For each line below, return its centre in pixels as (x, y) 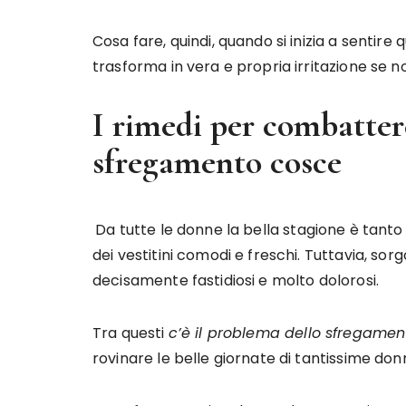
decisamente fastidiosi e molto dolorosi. (236, 280)
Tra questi (130, 333)
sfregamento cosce (217, 162)
